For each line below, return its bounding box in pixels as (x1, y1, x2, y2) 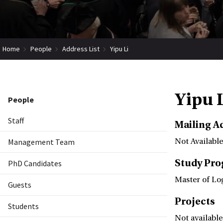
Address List (62, 44, 100, 53)
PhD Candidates (8, 158, 62, 169)
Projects (175, 196, 215, 208)
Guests (8, 180, 31, 190)
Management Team (8, 137, 75, 147)
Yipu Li (110, 44, 128, 53)
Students (8, 201, 39, 212)
